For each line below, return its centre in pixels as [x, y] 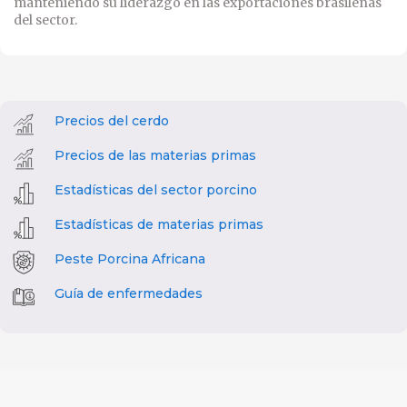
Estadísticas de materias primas [159, 224]
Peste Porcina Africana [130, 258]
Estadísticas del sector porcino [156, 189]
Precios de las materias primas [155, 155]
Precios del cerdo [112, 120]
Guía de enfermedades [129, 293]
